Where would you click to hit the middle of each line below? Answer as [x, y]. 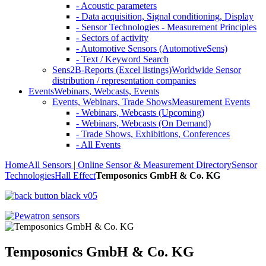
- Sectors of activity [112, 38]
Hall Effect [75, 175]
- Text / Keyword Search [122, 59]
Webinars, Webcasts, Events [107, 91]
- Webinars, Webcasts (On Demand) [143, 123]
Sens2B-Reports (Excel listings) [112, 70]
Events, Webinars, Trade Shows [112, 102]
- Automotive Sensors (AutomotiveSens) [152, 48]
